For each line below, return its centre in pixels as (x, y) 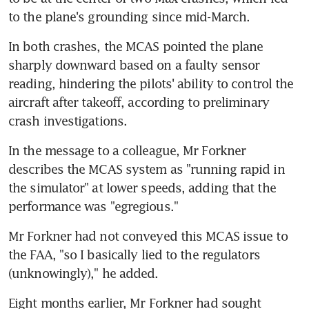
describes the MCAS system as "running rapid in (147, 169)
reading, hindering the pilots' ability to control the (151, 83)
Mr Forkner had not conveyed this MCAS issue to (148, 236)
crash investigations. (68, 120)
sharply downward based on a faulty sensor (134, 64)
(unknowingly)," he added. (83, 273)
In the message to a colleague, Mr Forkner (127, 150)
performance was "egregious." (93, 206)
